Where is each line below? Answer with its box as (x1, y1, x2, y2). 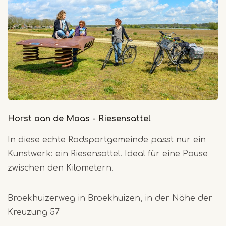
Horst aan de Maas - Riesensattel (8, 114, 151, 123)
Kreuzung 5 (8, 207, 55, 217)
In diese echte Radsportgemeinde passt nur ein (8, 135, 206, 144)
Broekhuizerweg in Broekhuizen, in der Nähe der (8, 193, 212, 203)
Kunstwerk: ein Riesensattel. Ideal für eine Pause (8, 149, 208, 158)
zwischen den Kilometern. (8, 163, 114, 173)
